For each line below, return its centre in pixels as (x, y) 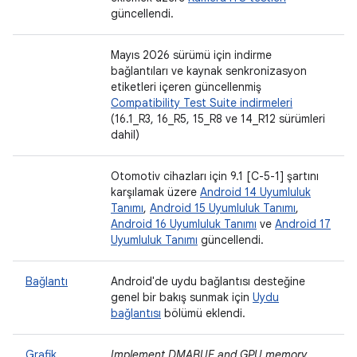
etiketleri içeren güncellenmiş (186, 87)
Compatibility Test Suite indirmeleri (202, 103)
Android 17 (303, 224)
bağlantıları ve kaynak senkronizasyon (209, 71)
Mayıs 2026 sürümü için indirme (191, 55)
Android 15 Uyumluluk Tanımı (223, 208)
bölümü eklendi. (203, 313)
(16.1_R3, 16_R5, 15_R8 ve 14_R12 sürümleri (218, 119)
